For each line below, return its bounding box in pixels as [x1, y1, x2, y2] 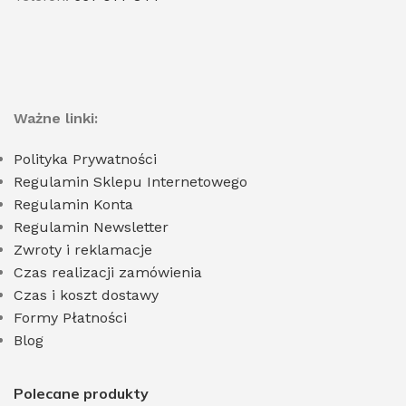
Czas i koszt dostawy [14, 285, 159, 304]
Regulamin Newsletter [14, 217, 169, 236]
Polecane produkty [14, 383, 149, 402]
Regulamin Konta [14, 195, 133, 213]
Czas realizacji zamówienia [14, 263, 202, 281]
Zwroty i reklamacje [14, 240, 152, 258]
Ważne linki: [14, 109, 98, 127]
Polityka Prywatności [14, 150, 157, 168]
